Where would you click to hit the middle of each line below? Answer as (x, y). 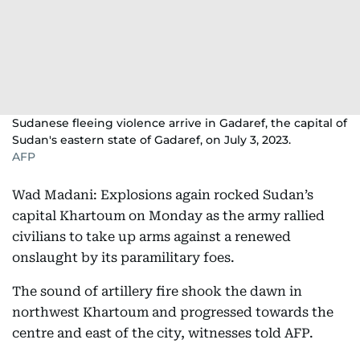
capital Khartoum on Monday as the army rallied (168, 216)
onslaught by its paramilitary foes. (123, 258)
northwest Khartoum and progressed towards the (173, 312)
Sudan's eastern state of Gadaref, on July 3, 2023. (151, 140)
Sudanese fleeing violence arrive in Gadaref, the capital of (180, 123)
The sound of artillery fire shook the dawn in (157, 291)
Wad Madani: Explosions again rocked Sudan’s (163, 195)
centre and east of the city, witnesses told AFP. (163, 333)
